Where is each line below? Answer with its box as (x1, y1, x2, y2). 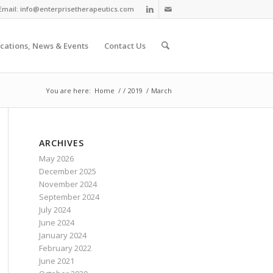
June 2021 (38, 255, 74, 266)
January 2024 (38, 230, 87, 241)
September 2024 (38, 191, 99, 202)
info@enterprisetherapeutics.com (20, 4, 134, 13)
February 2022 (38, 243, 91, 253)
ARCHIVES (38, 137, 84, 149)
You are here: (46, 86, 91, 95)
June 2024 (38, 217, 74, 228)
